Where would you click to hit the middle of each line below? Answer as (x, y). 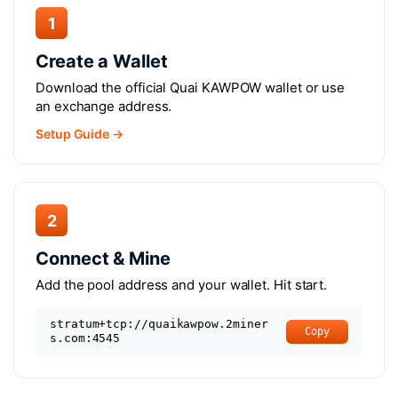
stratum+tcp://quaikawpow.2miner (159, 324)
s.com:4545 (85, 338)
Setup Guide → (80, 134)
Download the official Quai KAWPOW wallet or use (191, 88)
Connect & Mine (103, 259)
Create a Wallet (102, 61)
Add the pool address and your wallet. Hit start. (182, 285)
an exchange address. (104, 106)
